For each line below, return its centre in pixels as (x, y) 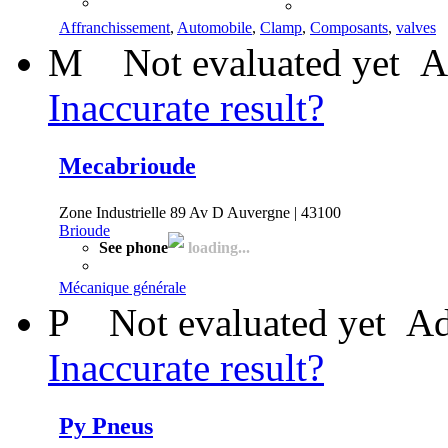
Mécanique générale (122, 287)
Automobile (214, 27)
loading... (217, 247)
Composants (349, 27)
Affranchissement (114, 27)
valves (416, 27)
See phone (133, 247)
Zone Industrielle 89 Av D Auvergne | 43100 (200, 212)
